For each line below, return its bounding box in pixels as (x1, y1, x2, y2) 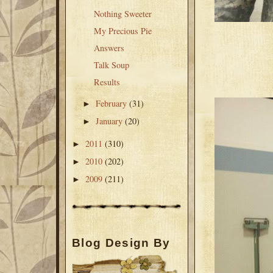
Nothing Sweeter (93, 7, 152, 19)
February (96, 97, 130, 110)
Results (93, 76, 120, 88)
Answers (93, 41, 124, 54)
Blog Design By (72, 236, 171, 250)
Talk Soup (93, 58, 129, 71)
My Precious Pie (93, 24, 152, 37)
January (96, 115, 126, 127)
